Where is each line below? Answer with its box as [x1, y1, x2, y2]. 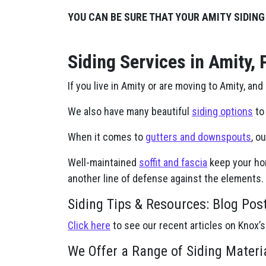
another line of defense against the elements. [68, 172, 264, 185]
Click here [68, 219, 110, 232]
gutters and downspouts [145, 131, 251, 143]
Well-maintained [68, 156, 139, 169]
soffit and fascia [139, 156, 207, 169]
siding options [192, 105, 253, 118]
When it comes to [68, 131, 145, 143]
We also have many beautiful [68, 105, 192, 118]
